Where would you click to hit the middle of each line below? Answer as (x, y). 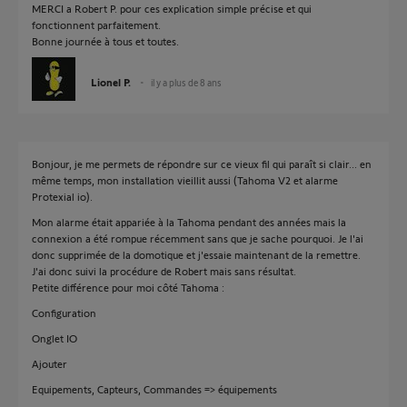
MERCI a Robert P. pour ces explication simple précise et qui (172, 8)
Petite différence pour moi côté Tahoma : (128, 287)
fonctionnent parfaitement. (96, 25)
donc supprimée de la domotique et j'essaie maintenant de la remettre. (196, 254)
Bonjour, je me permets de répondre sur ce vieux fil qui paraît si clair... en (202, 164)
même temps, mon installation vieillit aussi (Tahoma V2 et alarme (185, 180)
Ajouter (50, 363)
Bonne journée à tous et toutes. (105, 41)
